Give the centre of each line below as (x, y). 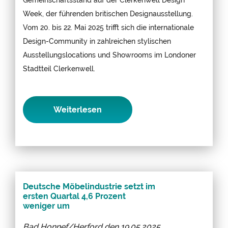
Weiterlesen (78, 109)
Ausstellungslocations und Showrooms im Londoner (109, 54)
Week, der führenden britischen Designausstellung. (108, 13)
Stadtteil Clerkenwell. (59, 68)
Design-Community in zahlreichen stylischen (97, 41)
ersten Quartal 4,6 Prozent (74, 196)
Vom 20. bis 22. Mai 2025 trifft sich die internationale (108, 27)
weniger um (46, 206)
